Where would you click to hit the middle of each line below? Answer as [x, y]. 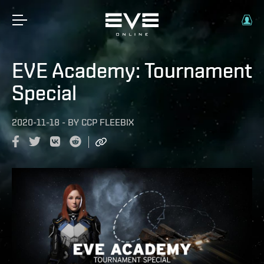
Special [44, 93]
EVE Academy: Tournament [132, 70]
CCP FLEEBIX [108, 122]
